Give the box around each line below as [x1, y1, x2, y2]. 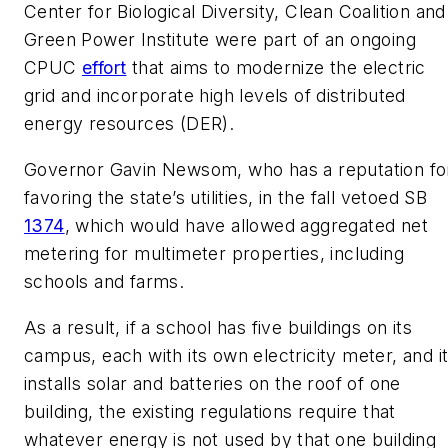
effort [82, 57, 127, 79]
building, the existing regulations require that [24, 400, 396, 422]
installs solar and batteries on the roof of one [24, 372, 401, 394]
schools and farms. [24, 270, 185, 292]
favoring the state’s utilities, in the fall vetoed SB [24, 186, 428, 208]
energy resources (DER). [24, 113, 235, 135]
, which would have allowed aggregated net [64, 214, 429, 236]
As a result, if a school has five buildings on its [24, 316, 412, 338]
